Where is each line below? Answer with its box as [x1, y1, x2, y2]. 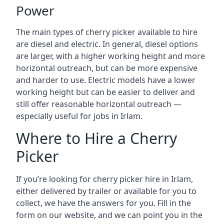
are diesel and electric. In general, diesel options [16, 38, 198, 49]
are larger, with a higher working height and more [16, 50, 205, 61]
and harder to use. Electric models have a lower [16, 74, 195, 85]
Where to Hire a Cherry [16, 128, 177, 148]
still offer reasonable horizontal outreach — [16, 98, 181, 109]
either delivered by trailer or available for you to [16, 185, 196, 196]
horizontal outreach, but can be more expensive [16, 62, 197, 73]
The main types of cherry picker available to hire [16, 26, 197, 37]
